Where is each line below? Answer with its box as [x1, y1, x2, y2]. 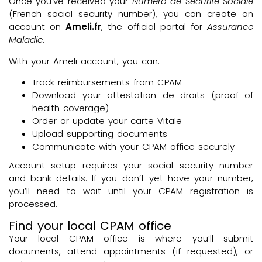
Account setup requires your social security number [9, 159, 253, 172]
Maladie [9, 33, 43, 46]
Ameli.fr [65, 20, 102, 33]
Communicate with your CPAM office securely [32, 140, 235, 153]
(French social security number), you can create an [9, 8, 253, 20]
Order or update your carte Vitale [32, 115, 182, 127]
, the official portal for [101, 20, 208, 33]
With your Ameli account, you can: [9, 54, 160, 67]
